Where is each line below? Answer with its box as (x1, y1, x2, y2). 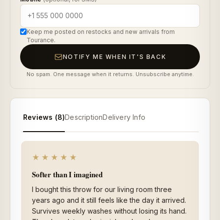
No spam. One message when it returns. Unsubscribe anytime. (26, 71, 194, 78)
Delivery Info (103, 113, 145, 122)
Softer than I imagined (32, 169, 103, 180)
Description (65, 113, 103, 122)
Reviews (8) (23, 113, 65, 122)
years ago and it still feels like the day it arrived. (32, 196, 186, 205)
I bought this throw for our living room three (32, 185, 172, 194)
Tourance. (27, 36, 55, 44)
